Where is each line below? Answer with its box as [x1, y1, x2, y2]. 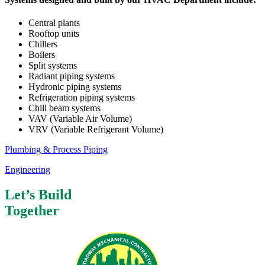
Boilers [28, 50, 55, 60]
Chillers [28, 39, 57, 50]
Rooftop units [28, 28, 79, 39]
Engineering [5, 164, 50, 175]
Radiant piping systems [28, 71, 115, 82]
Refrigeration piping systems [28, 92, 135, 103]
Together [5, 203, 59, 219]
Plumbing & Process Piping [5, 144, 108, 155]
